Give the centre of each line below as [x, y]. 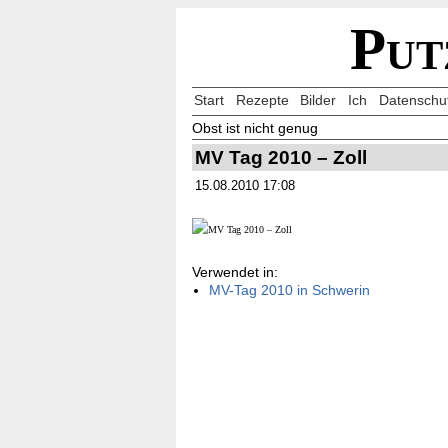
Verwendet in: [235, 271]
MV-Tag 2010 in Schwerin [289, 289]
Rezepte [262, 100]
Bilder [318, 100]
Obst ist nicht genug [255, 127]
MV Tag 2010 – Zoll [280, 157]
